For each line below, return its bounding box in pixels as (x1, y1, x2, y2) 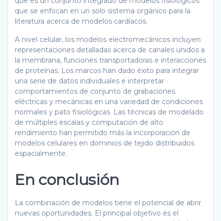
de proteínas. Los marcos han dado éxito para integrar (15, 66, 199, 75)
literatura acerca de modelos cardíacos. (15, 16, 147, 26)
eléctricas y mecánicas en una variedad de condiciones (15, 97, 203, 106)
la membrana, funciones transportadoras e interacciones (15, 55, 206, 65)
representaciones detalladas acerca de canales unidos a (15, 45, 205, 54)
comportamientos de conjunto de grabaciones (15, 86, 175, 96)
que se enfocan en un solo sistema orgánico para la (15, 6, 190, 15)
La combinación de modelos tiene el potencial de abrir (15, 198, 201, 207)
